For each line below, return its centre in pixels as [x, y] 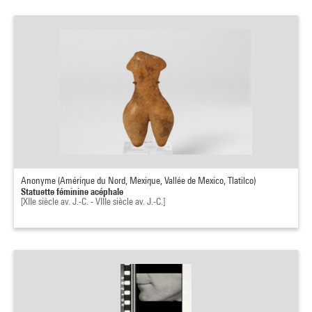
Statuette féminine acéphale [72, 191]
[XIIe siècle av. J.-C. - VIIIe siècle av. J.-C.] [93, 201]
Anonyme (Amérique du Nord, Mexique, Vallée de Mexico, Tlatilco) [138, 180]
